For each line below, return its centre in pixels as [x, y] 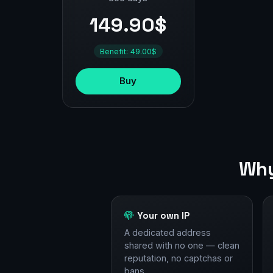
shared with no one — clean [182, 246]
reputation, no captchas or [178, 258]
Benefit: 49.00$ [128, 51]
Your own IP [164, 216]
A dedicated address [167, 233]
